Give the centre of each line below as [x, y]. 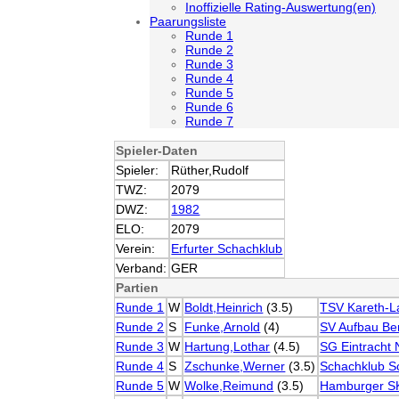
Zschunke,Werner [235, 366]
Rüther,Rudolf [210, 170]
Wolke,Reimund [229, 386]
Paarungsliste [188, 21]
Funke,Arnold [223, 327]
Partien [138, 288]
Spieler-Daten [157, 151]
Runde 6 [209, 107]
